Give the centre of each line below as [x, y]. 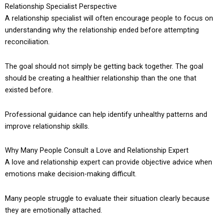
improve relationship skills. [47, 126]
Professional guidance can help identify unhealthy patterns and [106, 114]
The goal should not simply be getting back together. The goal [104, 67]
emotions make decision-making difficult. [71, 174]
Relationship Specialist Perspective [61, 7]
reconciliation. [27, 42]
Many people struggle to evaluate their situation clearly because [107, 198]
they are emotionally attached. [54, 210]
